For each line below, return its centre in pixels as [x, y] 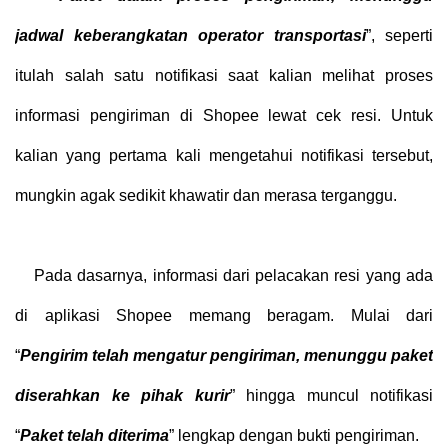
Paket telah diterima [94, 435]
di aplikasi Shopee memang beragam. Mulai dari [224, 315]
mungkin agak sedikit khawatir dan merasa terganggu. [206, 195]
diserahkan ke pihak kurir [122, 395]
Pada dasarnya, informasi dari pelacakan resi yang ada [233, 275]
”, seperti [399, 35]
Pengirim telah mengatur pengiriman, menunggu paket [226, 355]
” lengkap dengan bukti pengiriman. [294, 435]
